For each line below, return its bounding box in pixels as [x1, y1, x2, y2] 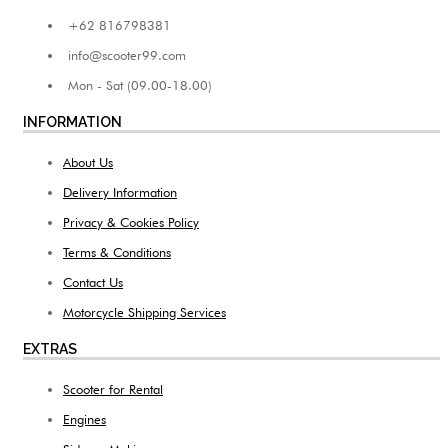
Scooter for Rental [63, 380, 163, 397]
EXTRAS [23, 340, 77, 357]
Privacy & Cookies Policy [63, 213, 199, 230]
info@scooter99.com [68, 46, 186, 63]
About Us [63, 153, 113, 170]
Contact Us [63, 273, 123, 290]
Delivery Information [63, 183, 177, 200]
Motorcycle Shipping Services [63, 303, 226, 320]
